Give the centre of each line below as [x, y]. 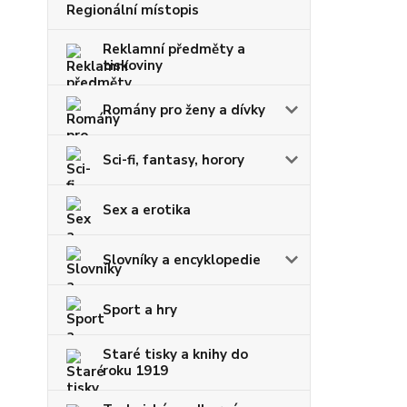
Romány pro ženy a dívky [184, 110]
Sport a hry [140, 310]
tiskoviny [133, 65]
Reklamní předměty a [174, 49]
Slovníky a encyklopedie [182, 260]
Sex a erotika [147, 210]
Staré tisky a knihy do [175, 354]
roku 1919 [135, 371]
